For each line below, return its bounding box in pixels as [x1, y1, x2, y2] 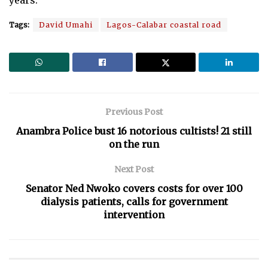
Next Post [114, 163, 154, 175]
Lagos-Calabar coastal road [106, 20, 221, 29]
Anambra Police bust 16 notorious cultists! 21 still [16, 124, 252, 137]
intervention [103, 208, 165, 221]
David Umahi [39, 20, 93, 29]
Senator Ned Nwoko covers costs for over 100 [25, 182, 243, 194]
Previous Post [105, 106, 163, 117]
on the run [109, 138, 159, 150]
